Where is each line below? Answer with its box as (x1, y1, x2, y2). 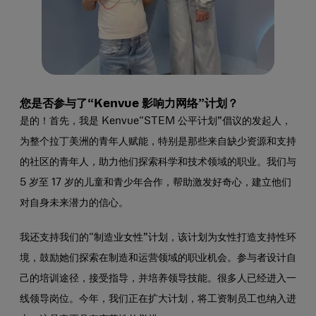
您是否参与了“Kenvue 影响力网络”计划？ (20, 98, 238, 109)
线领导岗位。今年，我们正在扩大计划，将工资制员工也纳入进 (20, 294, 296, 304)
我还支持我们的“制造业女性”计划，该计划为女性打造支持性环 (20, 233, 296, 243)
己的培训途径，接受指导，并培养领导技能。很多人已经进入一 (20, 274, 296, 284)
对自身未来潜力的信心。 (20, 198, 128, 208)
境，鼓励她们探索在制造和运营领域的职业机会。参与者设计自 (20, 253, 296, 263)
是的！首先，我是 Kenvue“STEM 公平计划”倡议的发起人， (20, 116, 291, 126)
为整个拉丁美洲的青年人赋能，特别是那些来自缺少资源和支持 (20, 137, 296, 147)
